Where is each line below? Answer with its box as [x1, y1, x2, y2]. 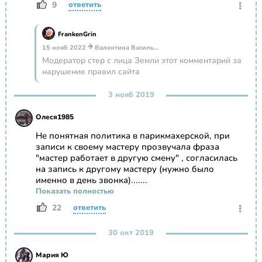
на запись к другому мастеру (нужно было [35, 163, 214, 175]
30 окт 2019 [108, 227, 154, 239]
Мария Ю [35, 250, 68, 260]
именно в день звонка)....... [35, 174, 147, 187]
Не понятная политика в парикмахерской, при [35, 130, 230, 142]
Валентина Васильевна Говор [92, 43, 154, 53]
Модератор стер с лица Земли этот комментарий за [42, 55, 242, 67]
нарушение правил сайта [42, 66, 140, 78]
